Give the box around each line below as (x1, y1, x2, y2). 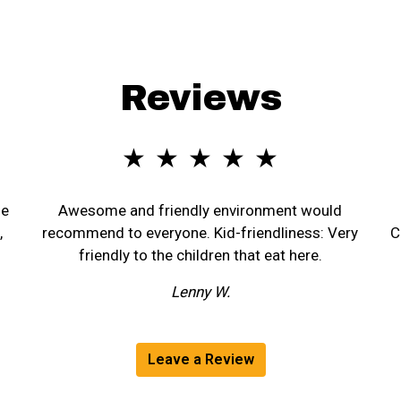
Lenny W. (170, 283, 230, 301)
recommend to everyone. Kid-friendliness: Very (42, 224, 359, 242)
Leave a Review (147, 351, 254, 368)
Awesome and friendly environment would (58, 201, 343, 219)
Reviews (119, 79, 282, 117)
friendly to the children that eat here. (78, 246, 322, 264)
